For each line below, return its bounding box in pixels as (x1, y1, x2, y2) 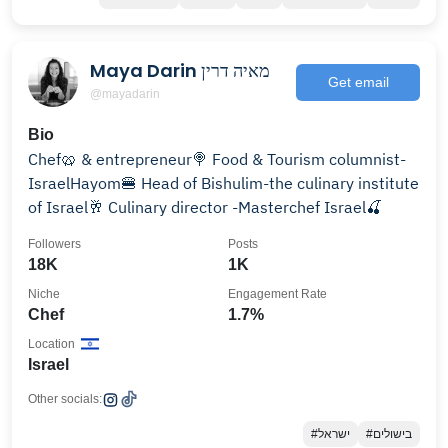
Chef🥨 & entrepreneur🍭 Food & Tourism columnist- (28, 149, 406, 169)
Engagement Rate (228, 287, 327, 301)
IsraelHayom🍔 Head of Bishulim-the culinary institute (28, 173, 419, 193)
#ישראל (318, 427, 350, 441)
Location (28, 337, 75, 351)
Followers (28, 237, 81, 251)
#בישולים (373, 427, 412, 441)
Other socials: (28, 392, 102, 406)
